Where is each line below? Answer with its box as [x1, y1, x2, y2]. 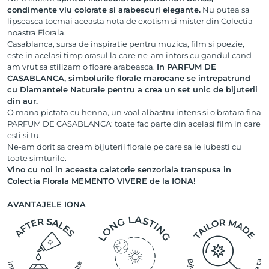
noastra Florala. [7, 28, 66, 38]
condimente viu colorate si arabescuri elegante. [7, 5, 201, 15]
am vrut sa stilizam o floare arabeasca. [7, 62, 157, 72]
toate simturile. [7, 153, 67, 163]
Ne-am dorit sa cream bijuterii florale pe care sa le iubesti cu [7, 142, 241, 152]
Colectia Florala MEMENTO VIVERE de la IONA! [7, 176, 196, 186]
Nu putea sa [201, 5, 250, 15]
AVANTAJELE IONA [7, 199, 86, 209]
